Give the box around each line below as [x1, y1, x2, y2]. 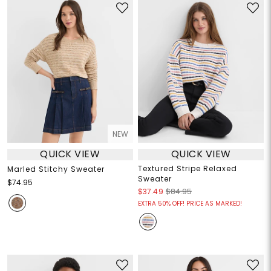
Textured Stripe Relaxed [138, 163, 237, 174]
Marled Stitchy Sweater [7, 163, 105, 174]
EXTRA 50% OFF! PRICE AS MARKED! [138, 198, 242, 208]
